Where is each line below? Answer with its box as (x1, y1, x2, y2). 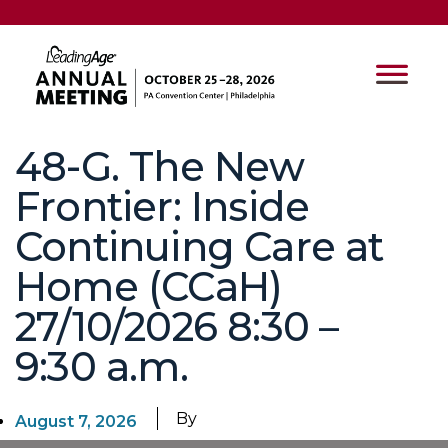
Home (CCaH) (15, 262, 283, 312)
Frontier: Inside (15, 182, 310, 232)
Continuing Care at (15, 222, 384, 272)
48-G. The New (15, 142, 305, 192)
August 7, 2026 (15, 412, 137, 432)
